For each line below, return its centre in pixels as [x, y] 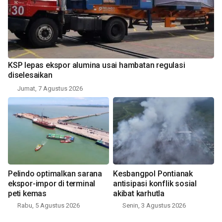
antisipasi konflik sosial [155, 184]
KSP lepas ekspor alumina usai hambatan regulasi [97, 65]
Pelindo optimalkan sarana [55, 174]
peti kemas [27, 194]
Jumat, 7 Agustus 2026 [50, 89]
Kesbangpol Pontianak [153, 174]
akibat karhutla [139, 194]
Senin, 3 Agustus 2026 [154, 206]
